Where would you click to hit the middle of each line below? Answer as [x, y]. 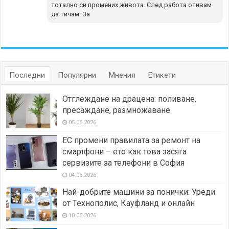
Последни [27, 75]
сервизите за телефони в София [124, 163]
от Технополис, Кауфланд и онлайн [129, 203]
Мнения [122, 75]
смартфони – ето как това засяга [125, 152]
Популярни [77, 75]
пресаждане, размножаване [117, 110]
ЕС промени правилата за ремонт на [132, 141]
